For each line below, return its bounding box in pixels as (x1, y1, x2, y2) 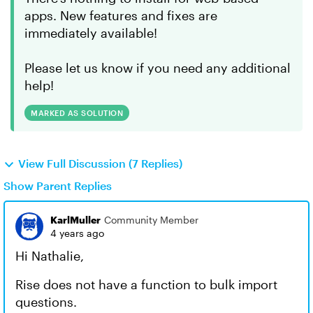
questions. (15, 294, 77, 310)
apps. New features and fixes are (24, 8, 217, 23)
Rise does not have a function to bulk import (15, 277, 277, 292)
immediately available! (24, 25, 157, 41)
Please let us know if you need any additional (24, 60, 291, 75)
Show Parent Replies (3, 179, 112, 192)
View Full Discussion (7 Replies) (18, 156, 182, 170)
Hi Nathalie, (15, 248, 84, 263)
